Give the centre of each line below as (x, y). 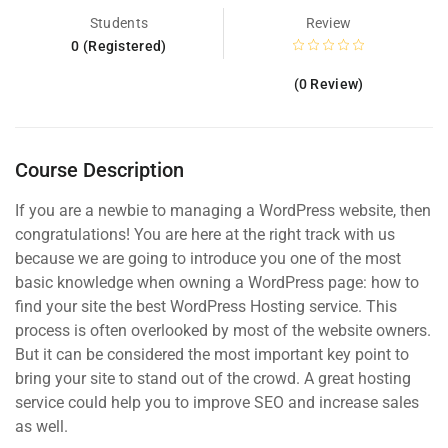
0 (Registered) (119, 45)
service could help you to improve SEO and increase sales (217, 402)
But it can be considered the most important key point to (212, 354)
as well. (41, 426)
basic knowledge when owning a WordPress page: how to (217, 282)
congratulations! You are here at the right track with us (205, 234)
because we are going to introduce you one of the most (208, 258)
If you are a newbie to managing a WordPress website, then (223, 210)
